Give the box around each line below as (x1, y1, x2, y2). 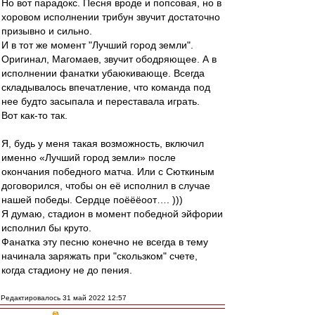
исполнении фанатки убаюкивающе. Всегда (1, 67, 205, 79)
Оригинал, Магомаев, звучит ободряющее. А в (1, 53, 217, 65)
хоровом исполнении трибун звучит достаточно (1, 11, 220, 22)
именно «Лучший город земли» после (1, 152, 176, 163)
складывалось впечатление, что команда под (1, 82, 210, 93)
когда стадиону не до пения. (1, 264, 132, 276)
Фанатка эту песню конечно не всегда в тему (1, 236, 208, 247)
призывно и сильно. (1, 25, 92, 37)
